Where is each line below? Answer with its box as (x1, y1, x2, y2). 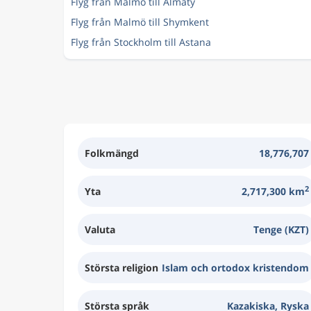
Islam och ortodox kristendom (161, 261, 309, 274)
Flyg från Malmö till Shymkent (71, 15, 209, 28)
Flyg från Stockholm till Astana (71, 35, 211, 49)
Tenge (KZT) (253, 223, 309, 236)
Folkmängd (85, 146, 139, 160)
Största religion (85, 261, 158, 274)
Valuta (85, 223, 115, 236)
